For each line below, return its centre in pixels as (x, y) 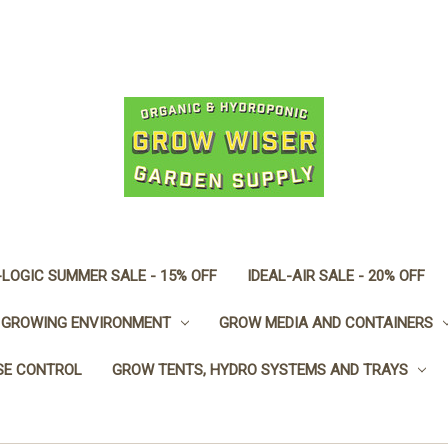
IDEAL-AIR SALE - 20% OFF (335, 276)
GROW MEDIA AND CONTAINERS (325, 323)
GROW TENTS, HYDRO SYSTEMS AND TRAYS (260, 370)
